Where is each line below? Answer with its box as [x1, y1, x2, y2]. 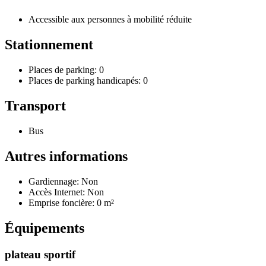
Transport [5, 98, 66, 114]
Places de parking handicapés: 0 [28, 75, 148, 86]
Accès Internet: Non [28, 186, 104, 197]
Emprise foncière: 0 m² [28, 197, 114, 208]
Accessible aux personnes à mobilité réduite [28, 14, 192, 25]
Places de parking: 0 [28, 65, 104, 75]
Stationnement [5, 37, 93, 53]
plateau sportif [5, 248, 75, 261]
